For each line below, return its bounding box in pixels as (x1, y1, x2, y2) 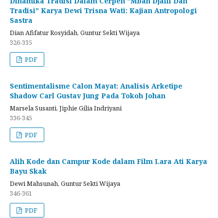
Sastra (10, 15, 33, 25)
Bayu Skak (10, 166, 47, 176)
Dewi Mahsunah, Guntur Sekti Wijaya (10, 179, 120, 188)
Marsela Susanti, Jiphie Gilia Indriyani (10, 103, 122, 112)
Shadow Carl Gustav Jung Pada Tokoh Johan (10, 91, 165, 100)
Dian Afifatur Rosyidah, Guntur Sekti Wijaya (10, 28, 140, 37)
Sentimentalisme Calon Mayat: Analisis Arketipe (10, 81, 182, 91)
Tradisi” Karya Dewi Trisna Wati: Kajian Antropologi (10, 5, 197, 15)
